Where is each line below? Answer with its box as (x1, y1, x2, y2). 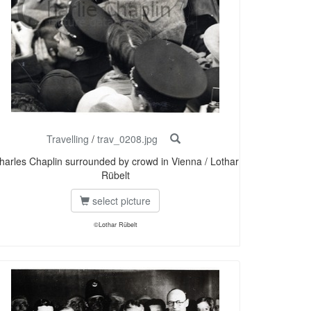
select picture (90, 194, 151, 208)
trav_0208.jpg (96, 132, 158, 146)
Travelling (46, 132, 89, 146)
